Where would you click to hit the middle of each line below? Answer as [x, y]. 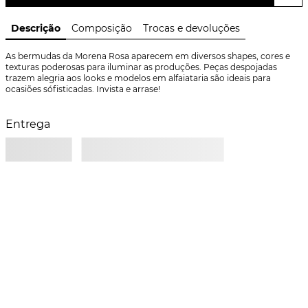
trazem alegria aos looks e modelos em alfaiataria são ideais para [138, 78]
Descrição [36, 28]
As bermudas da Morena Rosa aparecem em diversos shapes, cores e [148, 56]
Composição [102, 28]
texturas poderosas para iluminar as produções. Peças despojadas [141, 67]
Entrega [28, 124]
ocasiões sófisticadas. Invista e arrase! [83, 89]
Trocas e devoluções [191, 28]
